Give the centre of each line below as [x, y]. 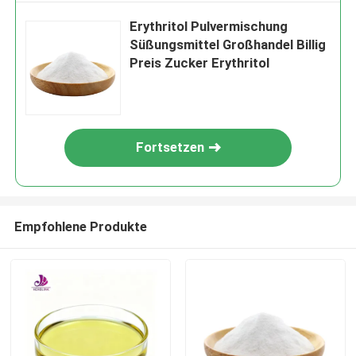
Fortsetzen [170, 147]
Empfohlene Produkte [80, 226]
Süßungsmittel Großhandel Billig [228, 45]
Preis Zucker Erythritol [200, 63]
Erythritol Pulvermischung [209, 27]
